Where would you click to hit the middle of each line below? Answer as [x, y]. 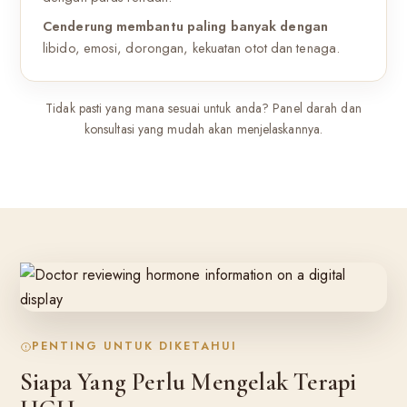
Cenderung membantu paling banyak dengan [185, 26]
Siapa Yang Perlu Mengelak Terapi [189, 382]
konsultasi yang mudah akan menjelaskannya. [203, 129]
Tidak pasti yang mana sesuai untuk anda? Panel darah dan [203, 108]
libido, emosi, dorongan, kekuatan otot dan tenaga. [192, 48]
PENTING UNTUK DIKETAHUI [134, 347]
